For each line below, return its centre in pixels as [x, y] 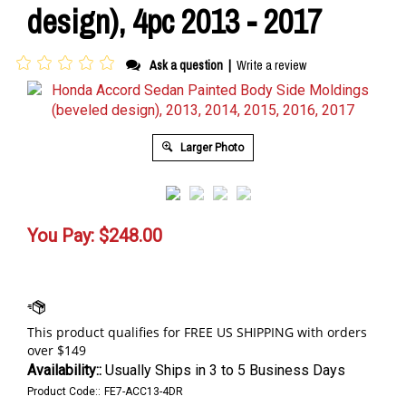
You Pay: [61, 235]
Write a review [271, 65]
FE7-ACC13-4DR [144, 391]
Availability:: [64, 370]
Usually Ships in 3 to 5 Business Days [223, 370]
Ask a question [186, 65]
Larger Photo [211, 147]
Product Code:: [64, 391]
